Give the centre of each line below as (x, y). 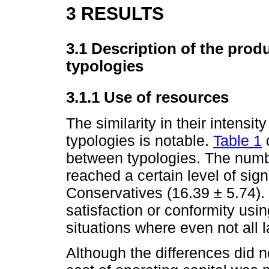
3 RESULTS (115, 14)
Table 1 (237, 140)
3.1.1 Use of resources (147, 98)
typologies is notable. (140, 140)
